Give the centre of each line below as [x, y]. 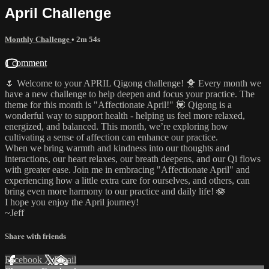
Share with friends [35, 237]
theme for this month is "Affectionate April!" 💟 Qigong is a [118, 104]
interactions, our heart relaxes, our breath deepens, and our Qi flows [133, 159]
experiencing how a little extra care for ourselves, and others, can [127, 180]
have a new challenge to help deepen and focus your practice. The [130, 94]
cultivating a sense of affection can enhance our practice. [111, 137]
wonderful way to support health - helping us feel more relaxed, [125, 115]
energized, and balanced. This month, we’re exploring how [116, 126]
